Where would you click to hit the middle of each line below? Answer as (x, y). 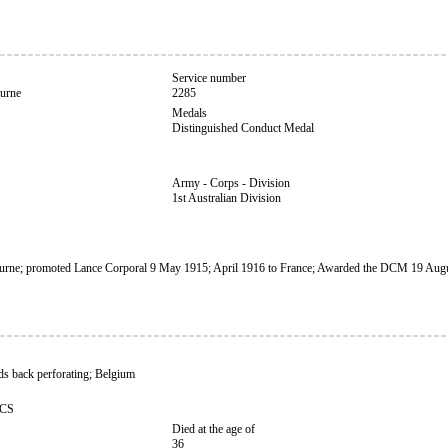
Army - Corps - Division (231, 183)
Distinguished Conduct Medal (243, 128)
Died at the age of (213, 429)
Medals (189, 113)
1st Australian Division (226, 198)
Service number (209, 78)
